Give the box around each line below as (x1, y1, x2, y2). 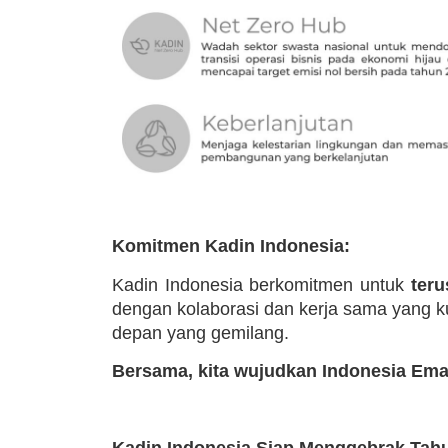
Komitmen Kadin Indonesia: (112, 236, 350, 257)
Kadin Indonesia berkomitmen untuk (112, 274, 411, 295)
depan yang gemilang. (112, 322, 289, 343)
